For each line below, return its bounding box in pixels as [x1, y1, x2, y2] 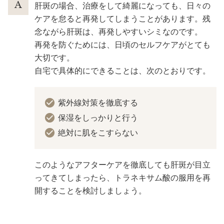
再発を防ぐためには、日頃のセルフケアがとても [34, 40, 211, 49]
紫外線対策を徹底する [57, 98, 138, 107]
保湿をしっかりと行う [57, 113, 138, 122]
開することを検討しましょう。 [34, 186, 147, 195]
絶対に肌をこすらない [57, 128, 138, 137]
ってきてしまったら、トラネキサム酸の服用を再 [34, 173, 211, 182]
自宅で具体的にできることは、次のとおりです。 [34, 66, 211, 75]
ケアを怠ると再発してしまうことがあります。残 [34, 14, 211, 23]
